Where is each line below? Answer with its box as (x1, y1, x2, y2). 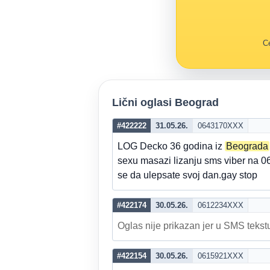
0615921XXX (197, 251, 243, 260)
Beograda (226, 141, 268, 151)
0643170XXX (197, 121, 243, 130)
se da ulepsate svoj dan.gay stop (118, 170, 257, 180)
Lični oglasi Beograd (112, 96, 219, 108)
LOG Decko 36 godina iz (118, 141, 225, 151)
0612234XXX (197, 201, 243, 210)
